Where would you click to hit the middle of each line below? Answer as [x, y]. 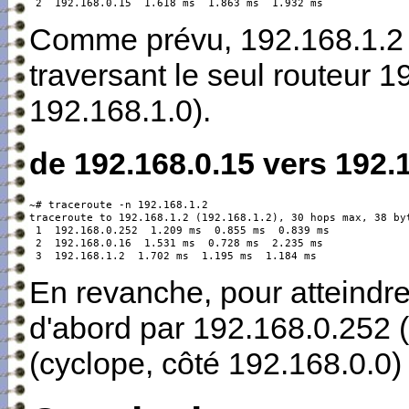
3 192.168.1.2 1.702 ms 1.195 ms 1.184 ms [173, 256]
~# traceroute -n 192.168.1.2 [118, 205]
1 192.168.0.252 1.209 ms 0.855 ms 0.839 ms [179, 231]
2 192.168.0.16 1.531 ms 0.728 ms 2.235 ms [176, 243]
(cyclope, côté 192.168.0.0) [215, 364]
